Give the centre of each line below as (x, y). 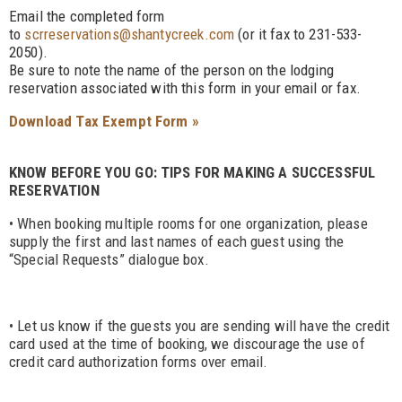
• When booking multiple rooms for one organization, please (188, 223)
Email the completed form (87, 16)
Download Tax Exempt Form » (104, 121)
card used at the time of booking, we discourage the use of (187, 344)
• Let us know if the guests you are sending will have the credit (200, 326)
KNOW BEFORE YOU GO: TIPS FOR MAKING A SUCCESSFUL (192, 172)
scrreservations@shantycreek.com (130, 34)
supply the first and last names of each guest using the (177, 241)
